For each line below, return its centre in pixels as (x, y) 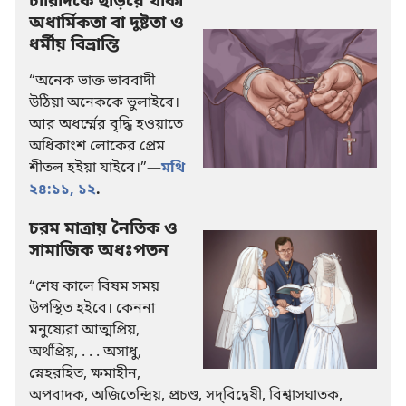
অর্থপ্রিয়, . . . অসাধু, (85, 352)
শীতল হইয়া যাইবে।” (88, 168)
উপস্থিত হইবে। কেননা (92, 309)
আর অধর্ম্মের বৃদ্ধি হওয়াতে (106, 125)
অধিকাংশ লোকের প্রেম (97, 146)
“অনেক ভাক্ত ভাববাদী (92, 81)
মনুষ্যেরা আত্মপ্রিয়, (84, 330)
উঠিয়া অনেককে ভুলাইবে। (104, 103)
